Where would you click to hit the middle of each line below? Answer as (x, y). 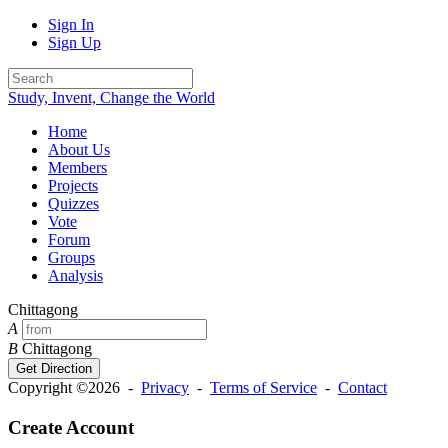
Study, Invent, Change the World (111, 97)
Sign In (71, 24)
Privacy (165, 387)
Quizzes (73, 203)
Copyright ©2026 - (74, 387)
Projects (73, 185)
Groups (71, 257)
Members (77, 167)
